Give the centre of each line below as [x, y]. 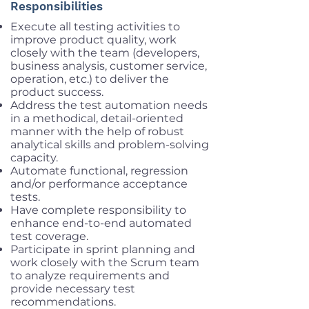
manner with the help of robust [97, 131]
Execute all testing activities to [95, 27]
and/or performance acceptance [99, 184]
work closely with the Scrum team [105, 262]
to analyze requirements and [90, 276]
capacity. [34, 158]
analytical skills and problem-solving [110, 144]
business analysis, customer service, [109, 66]
